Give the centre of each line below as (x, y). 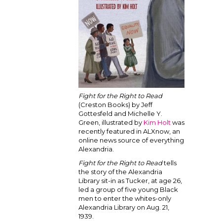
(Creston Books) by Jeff (115, 105)
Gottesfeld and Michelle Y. (120, 113)
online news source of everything (131, 140)
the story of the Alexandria (120, 172)
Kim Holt (157, 122)
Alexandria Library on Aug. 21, (124, 207)
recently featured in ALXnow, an (129, 131)
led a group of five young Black (128, 189)
